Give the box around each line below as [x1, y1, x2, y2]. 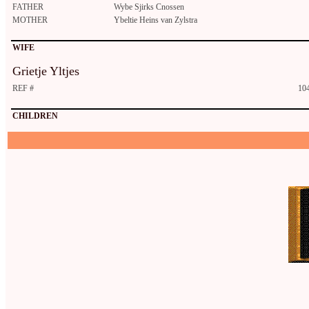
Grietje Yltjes [12, 64, 79, 79]
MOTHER [12, 15, 48, 26]
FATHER [12, 2, 43, 12]
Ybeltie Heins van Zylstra [114, 15, 197, 26]
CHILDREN [12, 111, 58, 121]
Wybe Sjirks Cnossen [114, 2, 184, 12]
